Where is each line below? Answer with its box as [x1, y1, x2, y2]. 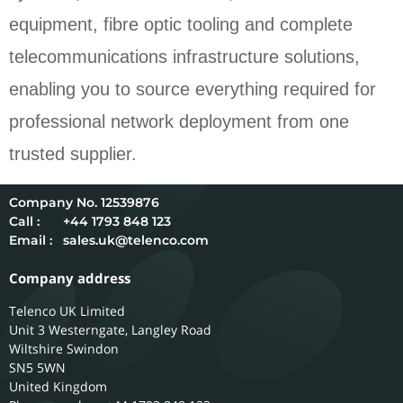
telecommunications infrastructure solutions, [9, 47, 360, 67]
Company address [9, 269, 130, 288]
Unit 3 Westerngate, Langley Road [9, 321, 211, 339]
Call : [9, 213, 40, 230]
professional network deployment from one [9, 112, 349, 132]
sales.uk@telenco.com [63, 232, 209, 249]
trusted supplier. [9, 144, 137, 165]
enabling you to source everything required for [9, 79, 376, 100]
